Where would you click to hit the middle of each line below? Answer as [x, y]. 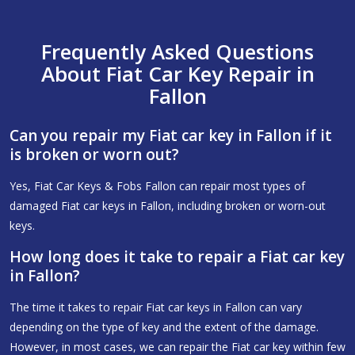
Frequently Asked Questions [177, 52]
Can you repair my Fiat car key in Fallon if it [171, 136]
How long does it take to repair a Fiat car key [177, 257]
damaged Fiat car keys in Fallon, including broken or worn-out [168, 206]
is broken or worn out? [94, 155]
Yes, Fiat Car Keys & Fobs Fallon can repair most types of [157, 186]
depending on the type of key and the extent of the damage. [164, 327]
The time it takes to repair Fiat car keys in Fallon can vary [156, 307]
